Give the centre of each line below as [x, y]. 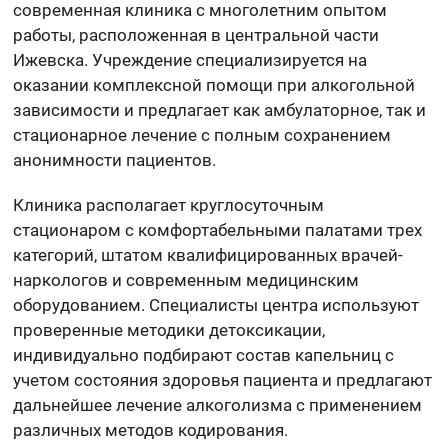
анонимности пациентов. [115, 159]
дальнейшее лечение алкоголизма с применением [218, 404]
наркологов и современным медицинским [186, 279]
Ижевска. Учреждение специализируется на [190, 59]
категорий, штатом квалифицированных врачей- [208, 254]
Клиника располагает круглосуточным [169, 204]
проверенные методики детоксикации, [169, 329]
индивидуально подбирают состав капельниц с [204, 354]
